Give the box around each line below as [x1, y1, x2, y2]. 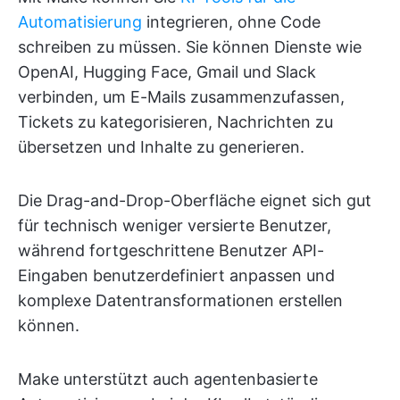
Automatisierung [18, 12, 142, 31]
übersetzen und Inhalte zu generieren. [18, 137, 304, 156]
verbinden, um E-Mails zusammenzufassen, [18, 87, 345, 106]
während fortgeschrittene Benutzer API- [18, 240, 324, 260]
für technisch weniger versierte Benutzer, [18, 215, 331, 235]
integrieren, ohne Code [142, 12, 321, 31]
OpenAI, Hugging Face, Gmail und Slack [18, 62, 316, 81]
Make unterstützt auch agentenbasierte [18, 369, 318, 388]
